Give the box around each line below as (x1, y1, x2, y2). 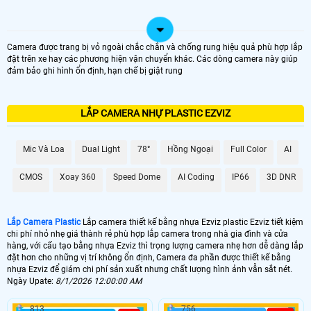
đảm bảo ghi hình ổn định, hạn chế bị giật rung (7, 65, 183, 76)
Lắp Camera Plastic (7, 217, 81, 227)
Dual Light (82, 144, 120, 154)
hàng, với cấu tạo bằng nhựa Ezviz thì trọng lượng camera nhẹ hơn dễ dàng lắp (7, 240, 303, 251)
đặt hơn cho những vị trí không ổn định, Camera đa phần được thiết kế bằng (7, 252, 291, 262)
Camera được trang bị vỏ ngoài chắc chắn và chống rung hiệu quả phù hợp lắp (7, 42, 303, 52)
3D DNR (266, 171, 296, 182)
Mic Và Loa (23, 144, 65, 154)
